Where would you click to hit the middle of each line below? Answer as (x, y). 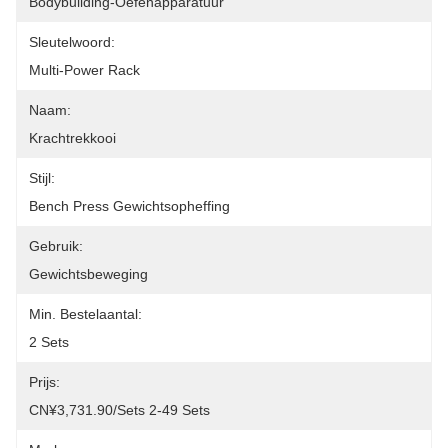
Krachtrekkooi (72, 138)
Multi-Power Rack (84, 70)
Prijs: (44, 382)
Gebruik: (56, 246)
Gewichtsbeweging (88, 274)
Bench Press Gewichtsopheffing (129, 206)
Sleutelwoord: (72, 42)
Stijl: (42, 178)
